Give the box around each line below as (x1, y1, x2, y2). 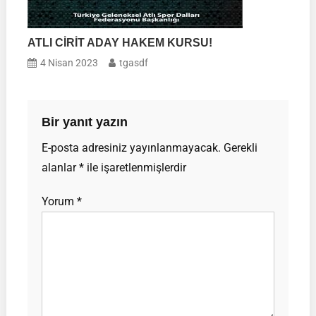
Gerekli (223, 140, 257, 154)
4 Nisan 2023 (40, 56, 99, 68)
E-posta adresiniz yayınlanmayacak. (41, 140, 221, 154)
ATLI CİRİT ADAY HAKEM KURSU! (28, 36, 213, 49)
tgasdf (119, 56, 149, 68)
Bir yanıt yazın (41, 114, 128, 129)
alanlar (41, 160, 79, 174)
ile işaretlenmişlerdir (83, 160, 186, 174)
